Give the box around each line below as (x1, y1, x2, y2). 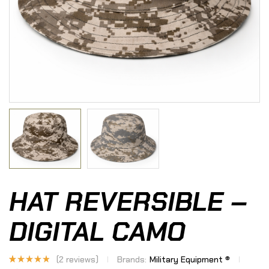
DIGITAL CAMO (9, 214, 186, 250)
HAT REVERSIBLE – (9, 184, 247, 220)
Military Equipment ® (150, 254, 231, 265)
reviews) (64, 254, 99, 265)
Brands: (117, 254, 147, 265)
